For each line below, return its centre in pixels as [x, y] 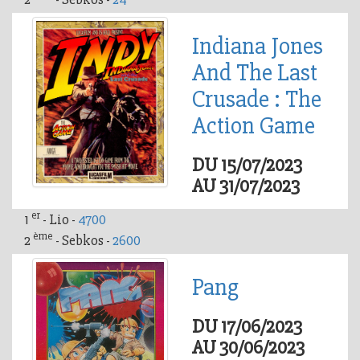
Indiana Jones [258, 46]
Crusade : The [257, 99]
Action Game [254, 125]
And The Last [255, 72]
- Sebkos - [83, 240]
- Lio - [60, 219]
